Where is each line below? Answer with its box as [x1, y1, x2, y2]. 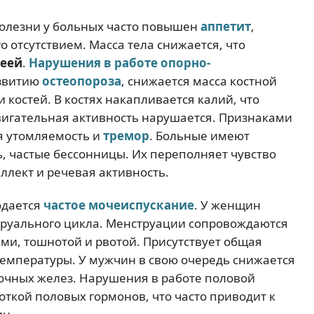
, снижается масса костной [121, 72, 277, 89]
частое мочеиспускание [43, 197, 194, 213]
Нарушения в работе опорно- [29, 54, 210, 71]
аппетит [200, 18, 251, 34]
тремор [103, 127, 149, 144]
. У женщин [194, 197, 261, 213]
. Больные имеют [149, 127, 250, 144]
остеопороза [42, 72, 121, 89]
